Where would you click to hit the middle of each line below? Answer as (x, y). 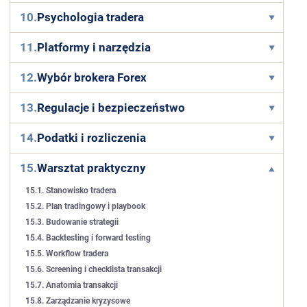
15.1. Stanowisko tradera (71, 191)
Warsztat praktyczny (92, 168)
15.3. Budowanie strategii (72, 222)
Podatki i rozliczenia (92, 138)
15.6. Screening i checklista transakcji (94, 269)
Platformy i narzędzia (94, 47)
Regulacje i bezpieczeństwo (111, 108)
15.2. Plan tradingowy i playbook (86, 206)
